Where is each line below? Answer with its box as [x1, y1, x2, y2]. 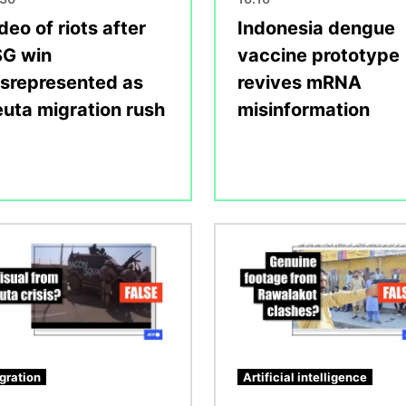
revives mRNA [237, 71, 362, 93]
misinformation [237, 98, 370, 121]
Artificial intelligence [243, 369, 367, 384]
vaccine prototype [237, 43, 400, 66]
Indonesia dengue [237, 16, 395, 39]
